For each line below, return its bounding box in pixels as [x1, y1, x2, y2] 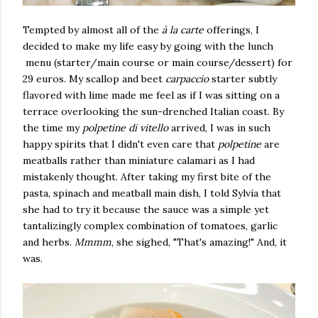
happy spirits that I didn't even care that [23, 137, 218, 150]
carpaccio [165, 72, 212, 85]
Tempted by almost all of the [23, 23, 162, 36]
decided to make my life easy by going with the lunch [23, 39, 273, 53]
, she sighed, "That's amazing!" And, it [111, 235, 287, 248]
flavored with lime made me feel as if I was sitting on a [23, 88, 280, 102]
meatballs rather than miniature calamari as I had [23, 153, 255, 167]
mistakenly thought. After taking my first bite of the [23, 170, 271, 183]
